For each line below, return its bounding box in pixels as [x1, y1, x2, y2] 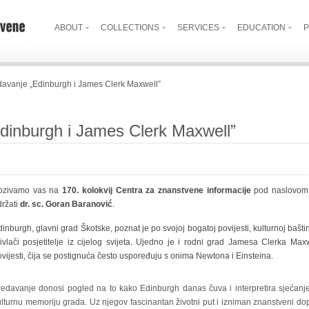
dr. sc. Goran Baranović [20, 199, 112, 209]
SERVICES [177, 23, 219, 32]
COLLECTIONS [101, 23, 159, 32]
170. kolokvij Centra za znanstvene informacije [62, 186, 251, 195]
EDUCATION [237, 23, 286, 32]
